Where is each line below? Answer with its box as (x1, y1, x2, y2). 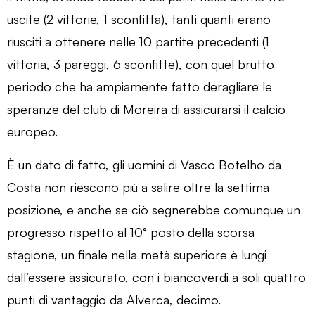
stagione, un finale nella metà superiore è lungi (7, 246, 266, 262)
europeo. (7, 123, 58, 139)
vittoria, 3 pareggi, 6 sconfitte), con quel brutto (7, 56, 274, 72)
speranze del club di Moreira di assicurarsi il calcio (7, 101, 285, 117)
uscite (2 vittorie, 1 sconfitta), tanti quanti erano (7, 11, 271, 27)
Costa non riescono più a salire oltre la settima (7, 179, 269, 195)
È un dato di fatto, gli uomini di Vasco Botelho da (7, 156, 281, 172)
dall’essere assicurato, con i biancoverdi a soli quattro (7, 269, 306, 285)
